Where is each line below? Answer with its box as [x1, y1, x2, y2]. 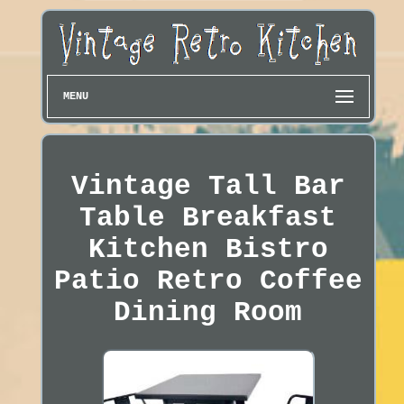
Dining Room [114, 297, 303, 329]
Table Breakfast [79, 202, 337, 234]
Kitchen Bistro [87, 234, 328, 266]
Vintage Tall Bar [70, 170, 345, 203]
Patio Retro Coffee [53, 265, 363, 298]
